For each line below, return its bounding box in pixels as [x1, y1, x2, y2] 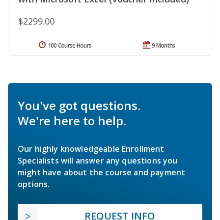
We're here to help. [18, 112, 126, 129]
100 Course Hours [47, 41, 92, 50]
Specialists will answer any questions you [18, 155, 178, 166]
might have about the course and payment [18, 166, 186, 178]
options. [18, 178, 50, 190]
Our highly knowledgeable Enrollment [18, 143, 165, 154]
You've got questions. [18, 97, 140, 113]
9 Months [152, 41, 175, 50]
